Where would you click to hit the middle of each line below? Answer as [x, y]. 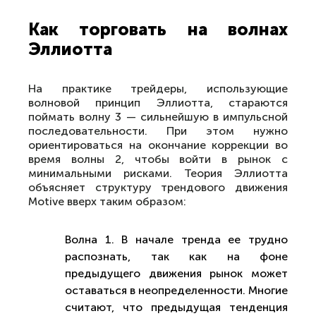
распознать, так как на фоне [176, 256]
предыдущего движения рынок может [176, 273]
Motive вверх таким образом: [107, 201]
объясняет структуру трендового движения [158, 187]
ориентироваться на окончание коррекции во [158, 145]
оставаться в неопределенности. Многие [176, 290]
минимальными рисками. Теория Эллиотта [158, 173]
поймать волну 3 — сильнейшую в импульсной [158, 117]
